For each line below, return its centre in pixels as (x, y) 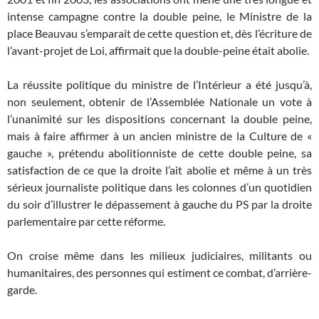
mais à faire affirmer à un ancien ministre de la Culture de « (159, 136)
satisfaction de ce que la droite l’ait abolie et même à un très (159, 170)
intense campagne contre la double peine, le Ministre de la (159, 16)
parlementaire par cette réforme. (86, 221)
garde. (22, 289)
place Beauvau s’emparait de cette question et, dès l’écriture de (159, 33)
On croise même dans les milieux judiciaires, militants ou (159, 255)
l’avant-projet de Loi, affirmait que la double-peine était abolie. (158, 50)
